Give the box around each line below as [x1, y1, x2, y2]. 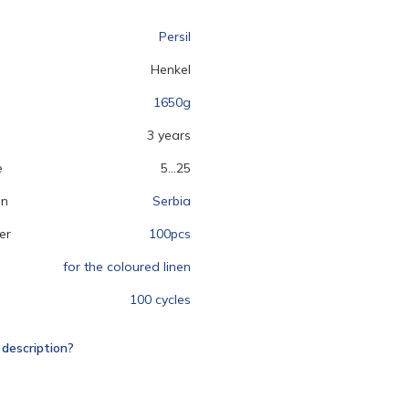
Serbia [152, 193, 191, 209]
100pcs [149, 225, 191, 242]
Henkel [151, 61, 191, 78]
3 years [147, 127, 191, 143]
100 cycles [130, 291, 191, 308]
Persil [159, 28, 191, 45]
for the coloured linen [63, 258, 191, 275]
